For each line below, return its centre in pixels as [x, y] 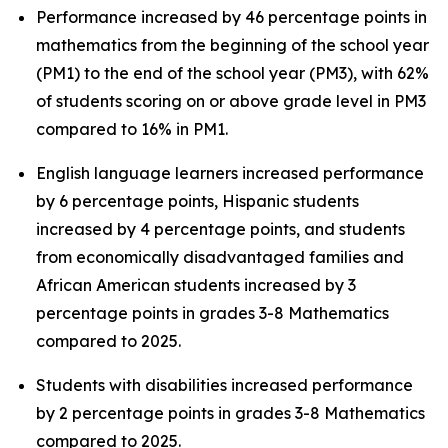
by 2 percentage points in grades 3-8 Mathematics [230, 413]
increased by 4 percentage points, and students [220, 229]
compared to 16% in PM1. [132, 129]
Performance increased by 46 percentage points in [231, 17]
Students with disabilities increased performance [224, 385]
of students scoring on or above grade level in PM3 [231, 101]
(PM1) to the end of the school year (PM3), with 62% [232, 73]
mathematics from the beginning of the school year [232, 45]
